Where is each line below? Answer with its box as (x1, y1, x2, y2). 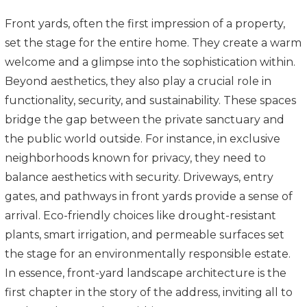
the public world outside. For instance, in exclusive (5, 132, 280, 145)
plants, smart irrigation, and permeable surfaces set (5, 228, 284, 241)
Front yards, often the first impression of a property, (5, 16, 285, 30)
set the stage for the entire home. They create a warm (5, 36, 302, 49)
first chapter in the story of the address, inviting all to (5, 285, 293, 299)
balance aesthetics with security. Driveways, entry (5, 170, 273, 184)
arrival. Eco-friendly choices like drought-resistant (5, 208, 276, 222)
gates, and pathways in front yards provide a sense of (5, 189, 293, 203)
